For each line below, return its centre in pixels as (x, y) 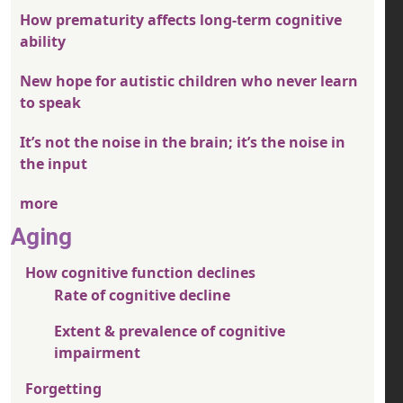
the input (54, 164)
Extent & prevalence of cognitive (170, 331)
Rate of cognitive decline (142, 296)
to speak (50, 103)
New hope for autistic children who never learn (189, 81)
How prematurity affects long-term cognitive (181, 20)
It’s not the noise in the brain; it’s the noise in (183, 143)
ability (43, 42)
